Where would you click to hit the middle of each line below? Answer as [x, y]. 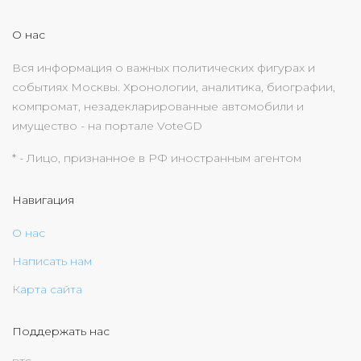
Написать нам [52, 261]
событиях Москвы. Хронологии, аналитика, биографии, [174, 87]
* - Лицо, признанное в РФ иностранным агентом [157, 158]
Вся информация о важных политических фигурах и [164, 68]
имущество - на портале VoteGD [107, 126]
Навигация [43, 200]
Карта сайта [47, 289]
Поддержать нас [61, 331]
